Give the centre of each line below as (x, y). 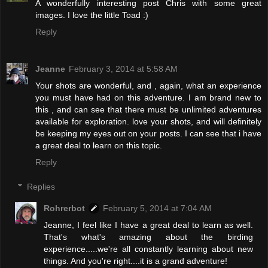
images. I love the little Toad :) (92, 15)
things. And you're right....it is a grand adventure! (136, 261)
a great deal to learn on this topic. (99, 145)
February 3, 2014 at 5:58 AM (123, 68)
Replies (41, 187)
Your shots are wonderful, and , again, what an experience (148, 85)
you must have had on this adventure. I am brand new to (148, 97)
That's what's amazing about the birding (148, 237)
